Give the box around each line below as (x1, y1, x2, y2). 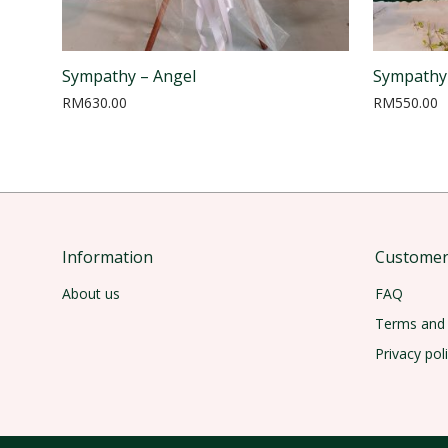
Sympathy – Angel (62, 64, 196, 87)
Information (62, 245, 153, 268)
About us (62, 283, 120, 303)
